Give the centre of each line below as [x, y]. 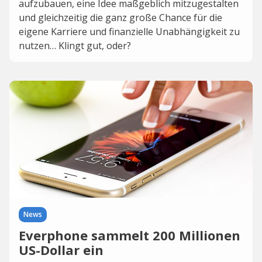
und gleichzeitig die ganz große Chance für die [120, 18]
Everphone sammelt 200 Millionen [130, 235]
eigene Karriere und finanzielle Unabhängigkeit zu [129, 32]
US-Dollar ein [61, 250]
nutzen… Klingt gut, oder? [75, 46]
